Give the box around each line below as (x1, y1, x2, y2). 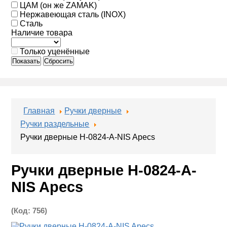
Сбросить (44, 57, 73, 65)
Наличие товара (11, 28, 73, 37)
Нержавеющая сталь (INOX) (20, 10, 126, 19)
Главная (23, 106, 55, 116)
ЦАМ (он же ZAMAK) (20, 1, 97, 10)
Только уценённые (20, 47, 90, 56)
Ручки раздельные (20, 120, 90, 129)
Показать (12, 57, 41, 65)
